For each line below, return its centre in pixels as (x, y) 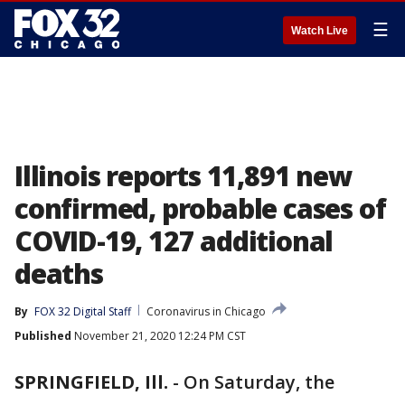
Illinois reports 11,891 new (183, 176)
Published (43, 336)
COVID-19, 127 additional (174, 241)
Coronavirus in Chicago (206, 311)
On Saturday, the (259, 382)
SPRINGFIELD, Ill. (91, 382)
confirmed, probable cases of (200, 208)
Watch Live (320, 31)
